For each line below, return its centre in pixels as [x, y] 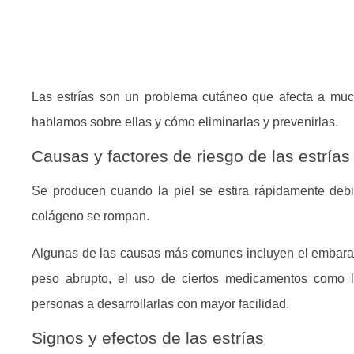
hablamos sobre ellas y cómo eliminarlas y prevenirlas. [185, 122]
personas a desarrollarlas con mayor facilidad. [160, 303]
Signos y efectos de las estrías [148, 338]
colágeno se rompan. [90, 217]
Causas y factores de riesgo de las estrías [191, 156]
